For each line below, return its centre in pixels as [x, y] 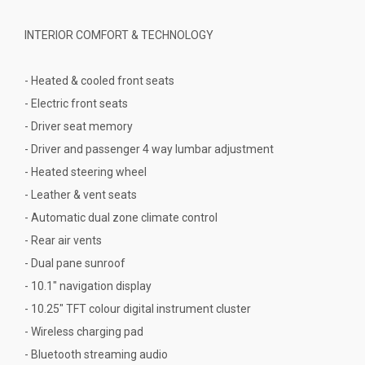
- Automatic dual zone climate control [121, 217]
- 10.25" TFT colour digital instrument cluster [138, 308]
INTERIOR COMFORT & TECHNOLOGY [119, 35]
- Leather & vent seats [81, 194]
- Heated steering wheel [86, 172]
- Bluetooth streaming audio [96, 354]
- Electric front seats [76, 103]
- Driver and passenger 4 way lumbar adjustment [149, 149]
